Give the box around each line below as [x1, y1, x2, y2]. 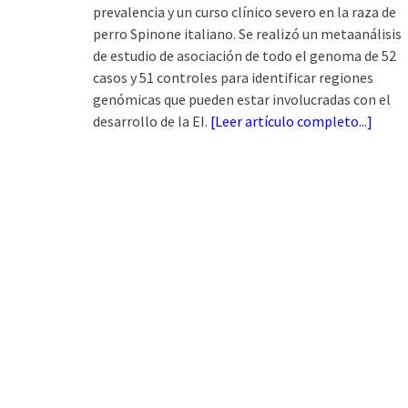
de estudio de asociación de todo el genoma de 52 [93, 46, 396, 65]
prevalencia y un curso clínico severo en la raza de [93, 2, 396, 21]
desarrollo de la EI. [93, 111, 210, 130]
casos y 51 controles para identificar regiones [93, 67, 373, 87]
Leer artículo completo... [215, 111, 367, 130]
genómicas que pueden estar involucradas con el [93, 89, 391, 108]
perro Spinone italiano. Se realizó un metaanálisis [93, 24, 402, 43]
